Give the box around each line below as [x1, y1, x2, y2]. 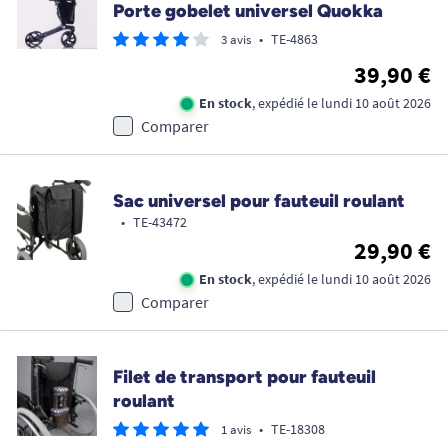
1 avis [221, 420, 251, 438]
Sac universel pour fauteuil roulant [113, 189, 405, 212]
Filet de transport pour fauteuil [113, 365, 376, 388]
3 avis [221, 30, 251, 48]
